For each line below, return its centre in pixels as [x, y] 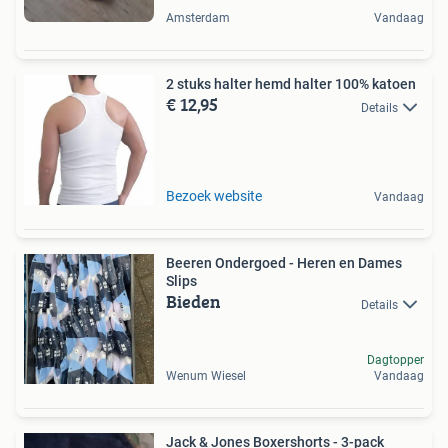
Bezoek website [214, 196]
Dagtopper [395, 360]
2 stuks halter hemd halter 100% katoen [291, 84]
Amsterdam [198, 18]
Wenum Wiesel [206, 376]
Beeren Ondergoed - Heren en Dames [252, 263]
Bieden [193, 302]
